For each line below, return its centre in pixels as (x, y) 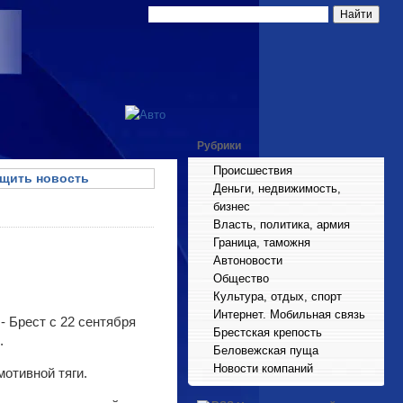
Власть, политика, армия (282, 224)
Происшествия (253, 170)
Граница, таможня (262, 242)
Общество (241, 278)
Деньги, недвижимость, (277, 188)
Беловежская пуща (266, 350)
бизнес (232, 206)
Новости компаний (263, 368)
